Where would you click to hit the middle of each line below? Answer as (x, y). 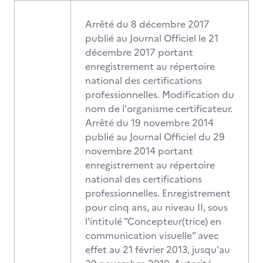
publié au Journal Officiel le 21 (152, 38)
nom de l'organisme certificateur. (159, 109)
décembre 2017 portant (139, 52)
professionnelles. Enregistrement (158, 193)
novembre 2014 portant (139, 151)
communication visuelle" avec (152, 235)
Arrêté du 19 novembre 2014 (149, 123)
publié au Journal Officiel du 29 (155, 137)
